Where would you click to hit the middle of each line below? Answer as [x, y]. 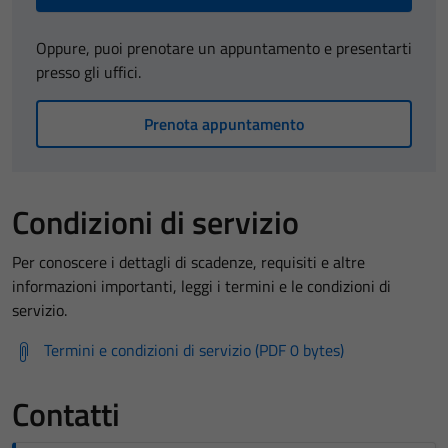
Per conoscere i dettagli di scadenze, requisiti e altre [188, 262]
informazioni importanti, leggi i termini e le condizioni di [201, 286]
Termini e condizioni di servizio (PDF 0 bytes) [194, 350]
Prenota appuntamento [224, 124]
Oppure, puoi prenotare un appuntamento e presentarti [224, 48]
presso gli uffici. [88, 72]
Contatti [66, 414]
